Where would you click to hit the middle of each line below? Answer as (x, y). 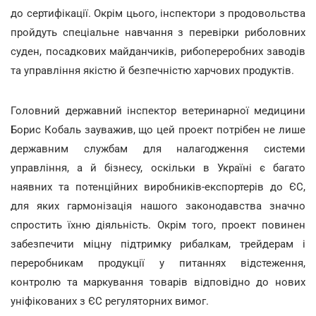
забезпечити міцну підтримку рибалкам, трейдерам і (158, 244)
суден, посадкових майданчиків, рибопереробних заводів (158, 51)
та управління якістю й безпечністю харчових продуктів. (152, 70)
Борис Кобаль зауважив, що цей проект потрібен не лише (158, 129)
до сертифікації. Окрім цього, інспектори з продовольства (158, 13)
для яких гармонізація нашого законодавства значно (158, 206)
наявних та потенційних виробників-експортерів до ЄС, (158, 187)
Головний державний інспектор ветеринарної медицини (158, 110)
